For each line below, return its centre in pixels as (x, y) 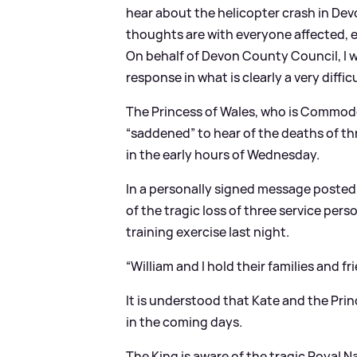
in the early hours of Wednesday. (223, 154)
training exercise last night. (208, 231)
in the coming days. (184, 322)
